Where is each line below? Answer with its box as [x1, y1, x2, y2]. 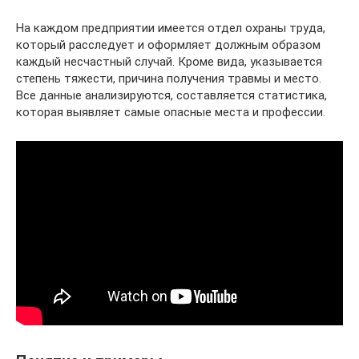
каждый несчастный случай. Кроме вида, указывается [16, 54, 322, 69]
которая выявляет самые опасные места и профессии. [16, 105, 325, 119]
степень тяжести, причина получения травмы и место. [16, 71, 321, 86]
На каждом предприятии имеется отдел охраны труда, [16, 21, 325, 35]
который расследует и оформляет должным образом [16, 38, 321, 52]
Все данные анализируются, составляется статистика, [16, 88, 327, 103]
